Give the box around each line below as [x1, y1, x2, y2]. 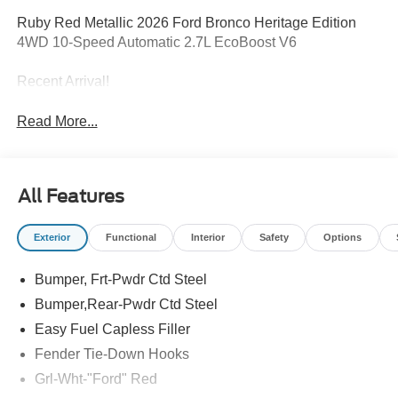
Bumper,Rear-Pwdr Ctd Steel [34, 297, 218, 313]
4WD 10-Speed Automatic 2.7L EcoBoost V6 [16, 35, 297, 51]
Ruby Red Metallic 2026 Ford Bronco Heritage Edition [16, 15, 356, 31]
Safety [259, 231, 289, 243]
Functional [105, 231, 156, 243]
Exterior [34, 231, 71, 243]
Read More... [16, 114, 98, 130]
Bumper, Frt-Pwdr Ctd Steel [34, 272, 207, 288]
